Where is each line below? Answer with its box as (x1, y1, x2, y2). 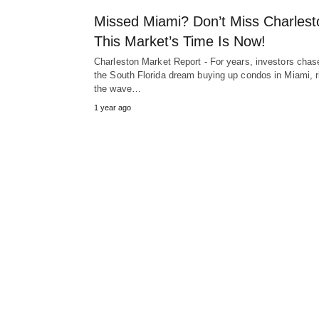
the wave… (94, 83, 141, 95)
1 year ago (94, 103, 131, 113)
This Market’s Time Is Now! (94, 33, 266, 50)
